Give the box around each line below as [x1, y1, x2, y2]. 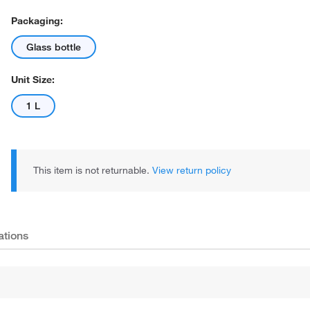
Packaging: [11, 15, 63, 27]
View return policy [152, 164, 231, 176]
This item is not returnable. [33, 164, 152, 176]
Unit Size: [11, 73, 55, 86]
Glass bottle [26, 41, 82, 53]
